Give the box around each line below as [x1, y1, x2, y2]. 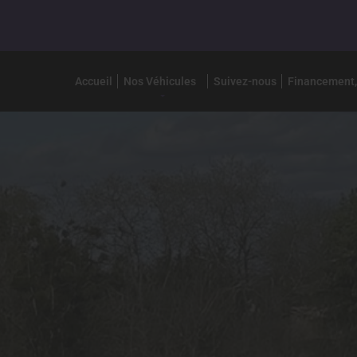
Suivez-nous [213, 74, 277, 88]
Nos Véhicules [123, 74, 196, 88]
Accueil [74, 74, 112, 88]
